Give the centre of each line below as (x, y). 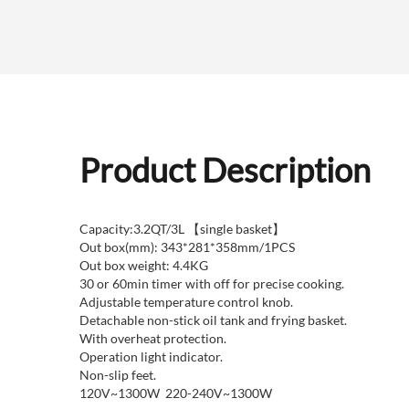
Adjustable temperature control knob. (207, 302)
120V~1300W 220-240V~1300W (176, 393)
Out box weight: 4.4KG (145, 265)
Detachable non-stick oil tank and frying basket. (213, 320)
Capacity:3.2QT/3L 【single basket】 (182, 229)
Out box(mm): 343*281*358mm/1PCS (187, 247)
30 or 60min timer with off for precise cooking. (212, 283)
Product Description (225, 170)
